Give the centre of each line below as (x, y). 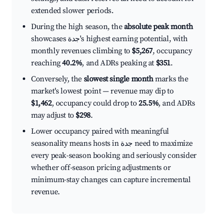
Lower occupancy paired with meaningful (100, 132)
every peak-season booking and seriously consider (114, 156)
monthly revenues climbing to (82, 51)
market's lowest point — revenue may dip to (102, 91)
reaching (47, 63)
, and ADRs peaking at (119, 63)
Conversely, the (57, 79)
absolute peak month (158, 27)
